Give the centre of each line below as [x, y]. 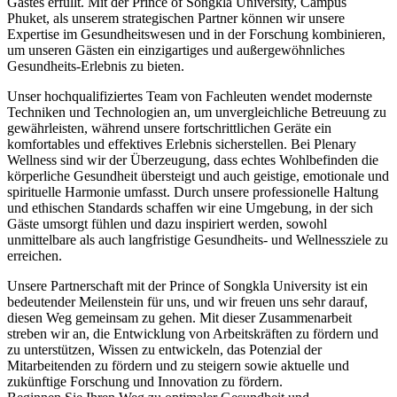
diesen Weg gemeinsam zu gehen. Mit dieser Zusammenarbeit [179, 317]
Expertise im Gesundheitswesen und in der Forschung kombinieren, [196, 34]
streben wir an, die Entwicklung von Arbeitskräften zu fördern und [193, 333]
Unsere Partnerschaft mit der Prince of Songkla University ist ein [187, 285]
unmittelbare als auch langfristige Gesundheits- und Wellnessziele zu [198, 239]
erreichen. [36, 255]
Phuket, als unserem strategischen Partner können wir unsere [176, 18]
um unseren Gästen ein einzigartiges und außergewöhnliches [176, 50]
